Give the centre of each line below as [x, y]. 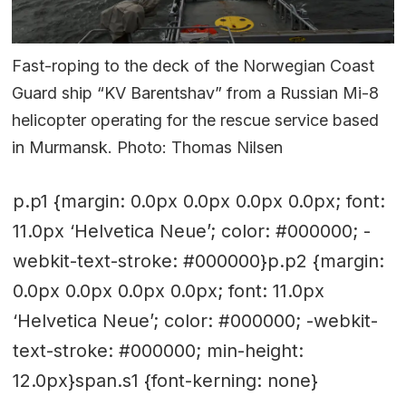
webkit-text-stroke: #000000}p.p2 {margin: [198, 261]
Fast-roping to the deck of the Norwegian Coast [193, 66]
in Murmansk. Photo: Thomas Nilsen [148, 148]
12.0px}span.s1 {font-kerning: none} [165, 380]
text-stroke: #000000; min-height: [158, 350]
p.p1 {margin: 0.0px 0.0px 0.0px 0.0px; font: [198, 201]
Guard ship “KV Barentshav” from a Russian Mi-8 [196, 93]
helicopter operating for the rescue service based [196, 121]
